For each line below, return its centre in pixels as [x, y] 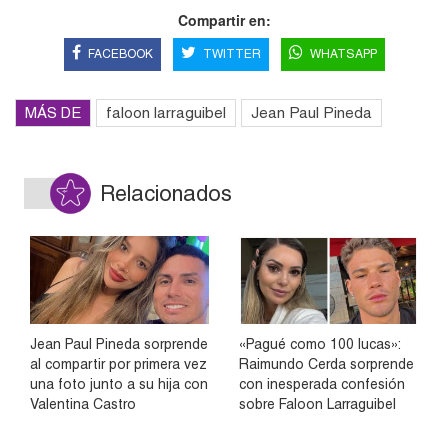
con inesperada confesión [322, 384]
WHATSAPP [343, 53]
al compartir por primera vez [118, 364]
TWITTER [231, 53]
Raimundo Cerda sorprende [326, 364]
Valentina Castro [83, 404]
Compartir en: [224, 19]
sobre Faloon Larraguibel [317, 404]
